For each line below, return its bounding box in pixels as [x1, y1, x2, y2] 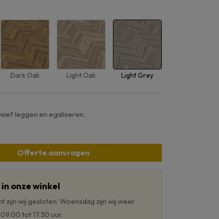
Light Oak [66, 70, 96, 80]
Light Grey [121, 70, 153, 80]
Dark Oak [10, 70, 40, 80]
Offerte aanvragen [17, 148, 89, 158]
